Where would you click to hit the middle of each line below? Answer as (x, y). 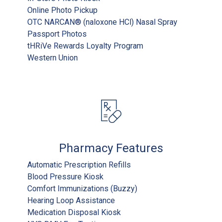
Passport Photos (57, 34)
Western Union (53, 57)
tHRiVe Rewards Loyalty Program (85, 46)
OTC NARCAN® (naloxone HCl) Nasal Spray (102, 22)
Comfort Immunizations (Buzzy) (82, 188)
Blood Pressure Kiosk (65, 176)
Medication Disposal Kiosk (74, 212)
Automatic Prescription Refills (79, 165)
